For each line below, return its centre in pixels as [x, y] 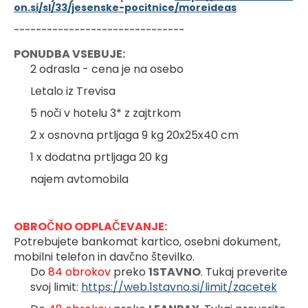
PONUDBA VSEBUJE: [69, 54]
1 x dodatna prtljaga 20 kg [99, 157]
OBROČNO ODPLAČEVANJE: [90, 226]
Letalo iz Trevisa [73, 91]
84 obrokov [81, 272]
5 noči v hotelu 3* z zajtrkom [106, 113]
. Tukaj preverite [244, 272]
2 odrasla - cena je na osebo [107, 69]
